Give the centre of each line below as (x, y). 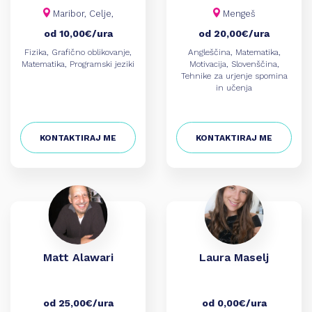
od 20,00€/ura (234, 33)
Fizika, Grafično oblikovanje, (78, 52)
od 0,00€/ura (234, 303)
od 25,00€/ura (78, 303)
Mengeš (237, 14)
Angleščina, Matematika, (234, 52)
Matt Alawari (78, 257)
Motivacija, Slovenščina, (234, 64)
